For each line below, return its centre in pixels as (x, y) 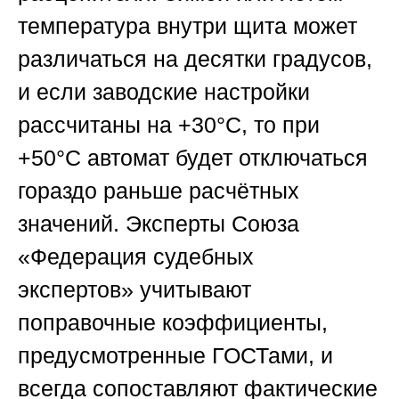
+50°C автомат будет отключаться (193, 158)
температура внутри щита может (187, 26)
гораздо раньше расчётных (159, 191)
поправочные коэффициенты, (173, 323)
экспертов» (76, 290)
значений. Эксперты (125, 224)
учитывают (192, 290)
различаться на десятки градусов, (195, 59)
